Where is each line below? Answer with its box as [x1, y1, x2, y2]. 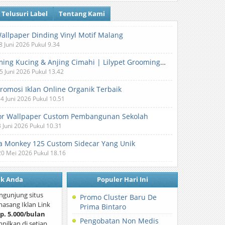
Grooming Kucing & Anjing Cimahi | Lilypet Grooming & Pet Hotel [160, 57, 166, 67]
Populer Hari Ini [96, 175, 148, 184]
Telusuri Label [2, 9, 48, 18]
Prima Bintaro [80, 202, 127, 211]
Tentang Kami [59, 9, 105, 18]
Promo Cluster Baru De [80, 192, 157, 202]
